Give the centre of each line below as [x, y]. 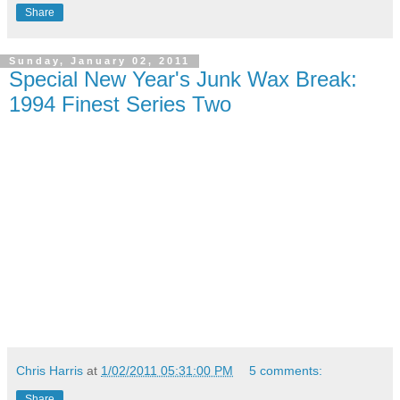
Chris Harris [50, 371]
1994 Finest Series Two [120, 104]
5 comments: [286, 371]
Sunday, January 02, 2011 [100, 61]
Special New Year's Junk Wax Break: [183, 79]
